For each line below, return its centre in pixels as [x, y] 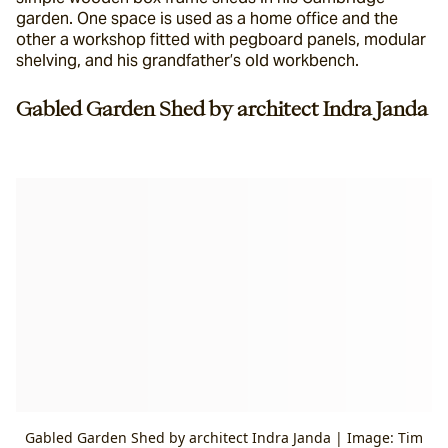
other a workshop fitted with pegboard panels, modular [221, 39]
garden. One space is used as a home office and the [207, 18]
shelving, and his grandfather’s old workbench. [187, 60]
